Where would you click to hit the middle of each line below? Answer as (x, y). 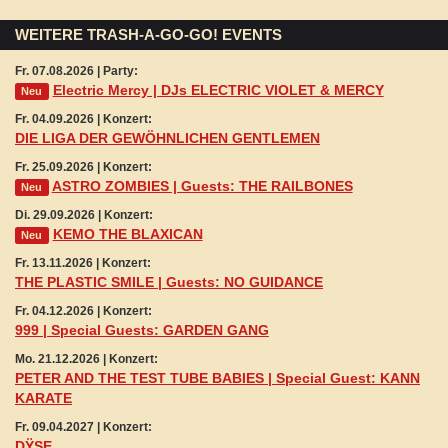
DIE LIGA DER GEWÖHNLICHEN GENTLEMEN (167, 138)
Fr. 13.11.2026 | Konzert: (83, 263)
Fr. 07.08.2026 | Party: (76, 71)
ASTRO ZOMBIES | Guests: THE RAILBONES (202, 186)
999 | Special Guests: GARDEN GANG (142, 330)
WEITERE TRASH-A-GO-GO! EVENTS (148, 35)
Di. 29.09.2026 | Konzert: (84, 215)
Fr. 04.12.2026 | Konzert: (83, 311)
